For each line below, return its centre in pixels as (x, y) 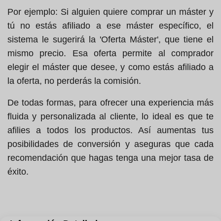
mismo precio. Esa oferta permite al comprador (110, 54)
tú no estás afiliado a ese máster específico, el (110, 26)
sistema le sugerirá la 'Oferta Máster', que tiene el (110, 40)
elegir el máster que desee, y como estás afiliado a (110, 67)
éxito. (18, 172)
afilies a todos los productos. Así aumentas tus (110, 130)
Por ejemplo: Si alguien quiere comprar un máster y (110, 12)
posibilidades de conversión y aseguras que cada (110, 144)
